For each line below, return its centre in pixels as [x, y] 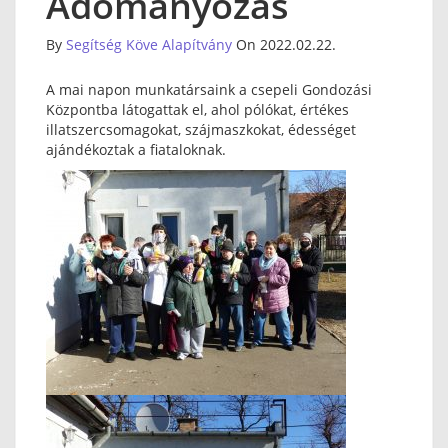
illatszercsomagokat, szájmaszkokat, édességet [201, 129]
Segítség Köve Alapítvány [149, 44]
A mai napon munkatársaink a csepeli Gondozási [209, 89]
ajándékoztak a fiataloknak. [136, 149]
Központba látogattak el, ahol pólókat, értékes [197, 109]
